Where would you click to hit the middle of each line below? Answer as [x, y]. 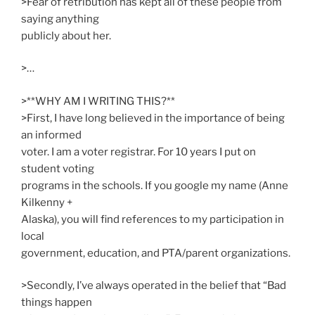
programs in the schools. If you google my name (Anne [155, 185]
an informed [51, 135]
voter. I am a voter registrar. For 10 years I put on [139, 152]
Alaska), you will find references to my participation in [153, 219]
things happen [57, 303]
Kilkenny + [47, 202]
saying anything [60, 19]
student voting [58, 168]
